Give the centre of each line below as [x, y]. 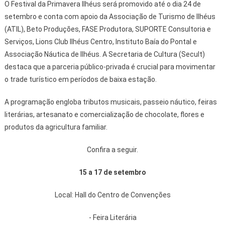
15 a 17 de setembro [113, 172]
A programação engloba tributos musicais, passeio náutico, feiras [110, 102]
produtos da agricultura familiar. [56, 127]
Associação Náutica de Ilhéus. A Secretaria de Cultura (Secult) [104, 54]
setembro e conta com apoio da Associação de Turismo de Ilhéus [110, 16]
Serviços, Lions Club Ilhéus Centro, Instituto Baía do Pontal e [100, 41]
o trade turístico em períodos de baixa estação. [80, 79]
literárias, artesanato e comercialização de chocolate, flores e [104, 114]
